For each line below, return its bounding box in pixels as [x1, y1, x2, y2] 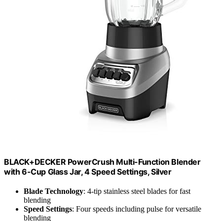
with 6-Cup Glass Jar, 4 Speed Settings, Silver [4, 166, 172, 177]
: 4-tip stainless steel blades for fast [83, 187, 190, 196]
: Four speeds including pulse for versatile [72, 205, 201, 214]
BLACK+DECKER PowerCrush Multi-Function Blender [4, 156, 201, 167]
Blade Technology [24, 187, 83, 196]
